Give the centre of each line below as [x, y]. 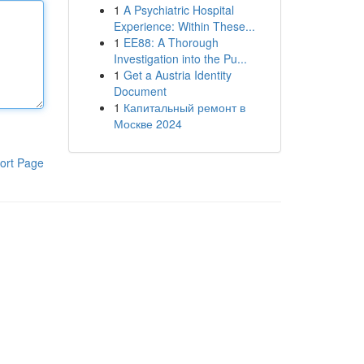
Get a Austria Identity [177, 75]
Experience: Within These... [184, 26]
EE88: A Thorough [171, 42]
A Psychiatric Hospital [178, 10]
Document [140, 91]
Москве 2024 [147, 123]
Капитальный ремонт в [184, 107]
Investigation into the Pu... [180, 58]
